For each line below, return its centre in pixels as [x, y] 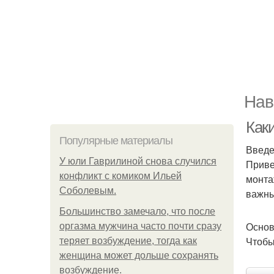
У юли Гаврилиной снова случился [138, 161]
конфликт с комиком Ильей [120, 176]
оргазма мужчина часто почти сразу [140, 226]
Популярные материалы [116, 141]
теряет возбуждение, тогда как [128, 241]
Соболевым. [88, 191]
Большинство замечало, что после [137, 211]
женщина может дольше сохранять [139, 255]
